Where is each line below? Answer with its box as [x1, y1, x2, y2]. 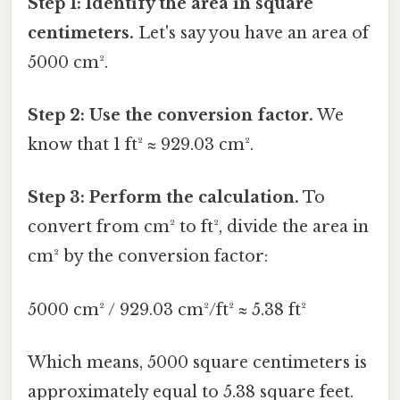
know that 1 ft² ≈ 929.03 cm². [28, 135, 254, 155]
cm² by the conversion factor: [28, 246, 268, 267]
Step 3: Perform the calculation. [28, 187, 299, 208]
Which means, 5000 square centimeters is [28, 352, 367, 372]
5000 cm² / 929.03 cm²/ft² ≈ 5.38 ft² [28, 299, 306, 320]
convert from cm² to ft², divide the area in [28, 217, 369, 237]
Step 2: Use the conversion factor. [28, 105, 313, 126]
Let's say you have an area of [134, 22, 369, 43]
